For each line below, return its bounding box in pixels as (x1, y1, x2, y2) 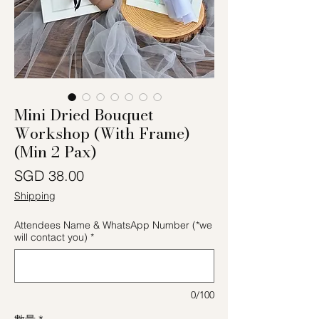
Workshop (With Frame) (14, 120, 190, 145)
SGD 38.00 (14, 166, 84, 184)
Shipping (14, 189, 56, 202)
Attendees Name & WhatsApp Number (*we (14, 218, 212, 231)
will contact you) (14, 230, 88, 244)
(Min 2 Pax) (14, 139, 97, 164)
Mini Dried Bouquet (14, 102, 154, 127)
